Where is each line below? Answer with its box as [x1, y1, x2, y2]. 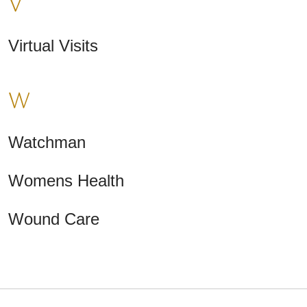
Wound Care [8, 210, 99, 229]
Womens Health [8, 171, 124, 191]
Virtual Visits [8, 36, 98, 56]
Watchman [8, 133, 86, 152]
